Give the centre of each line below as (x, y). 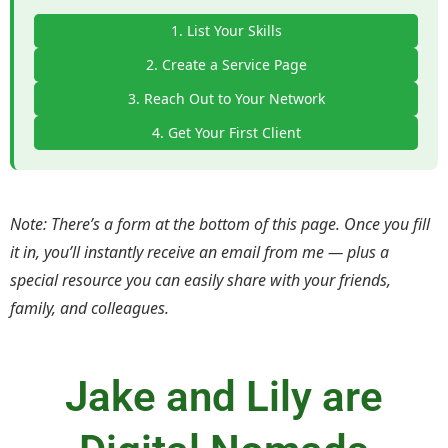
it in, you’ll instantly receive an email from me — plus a (199, 252)
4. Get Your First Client (226, 133)
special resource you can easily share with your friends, (200, 280)
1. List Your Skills (226, 31)
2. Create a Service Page (226, 65)
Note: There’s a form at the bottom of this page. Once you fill (220, 224)
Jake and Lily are (224, 397)
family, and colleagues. (89, 308)
